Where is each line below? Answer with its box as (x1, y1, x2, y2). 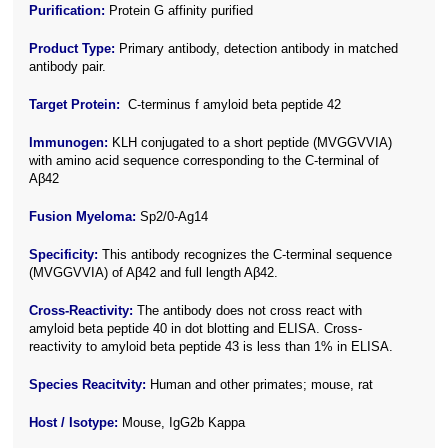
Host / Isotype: (29, 415, 119, 431)
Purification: (29, 3, 106, 19)
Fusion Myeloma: (29, 209, 137, 225)
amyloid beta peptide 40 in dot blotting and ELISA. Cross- (29, 321, 363, 337)
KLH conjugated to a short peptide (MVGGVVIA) (112, 135, 393, 151)
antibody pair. (29, 59, 107, 75)
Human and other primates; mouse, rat (146, 377, 374, 393)
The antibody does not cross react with (137, 303, 363, 319)
